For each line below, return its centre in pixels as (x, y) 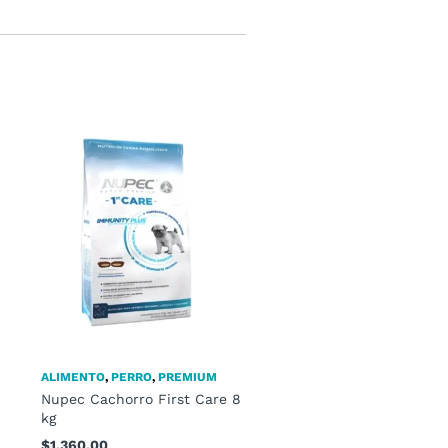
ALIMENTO (73, 377)
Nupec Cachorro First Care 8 (141, 399)
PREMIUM (187, 377)
